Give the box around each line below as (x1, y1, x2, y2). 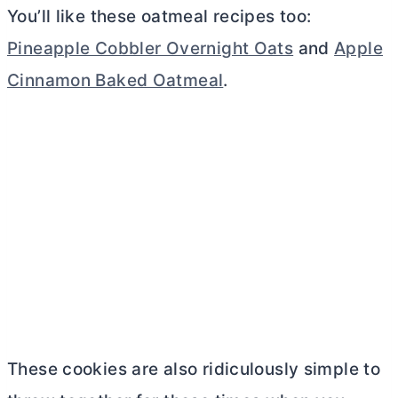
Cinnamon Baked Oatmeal (7, 70, 224, 91)
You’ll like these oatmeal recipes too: (7, 6, 312, 27)
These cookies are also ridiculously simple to (7, 359, 381, 380)
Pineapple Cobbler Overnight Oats (7, 38, 294, 59)
